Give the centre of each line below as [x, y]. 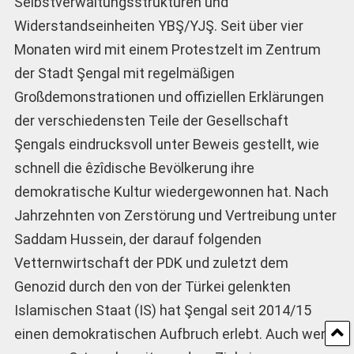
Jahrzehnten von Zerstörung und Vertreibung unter [175, 215]
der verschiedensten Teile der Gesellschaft [151, 120]
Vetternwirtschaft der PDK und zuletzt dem [151, 262]
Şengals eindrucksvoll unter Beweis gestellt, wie [166, 144]
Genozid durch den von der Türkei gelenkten [152, 286]
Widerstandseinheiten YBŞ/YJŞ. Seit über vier [158, 25]
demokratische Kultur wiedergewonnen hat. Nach [171, 191]
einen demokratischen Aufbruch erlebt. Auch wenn [175, 333]
